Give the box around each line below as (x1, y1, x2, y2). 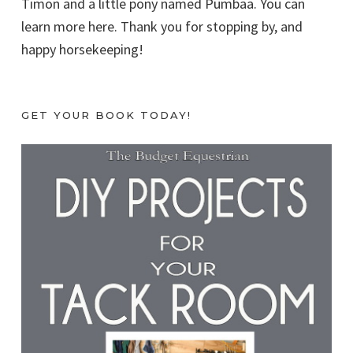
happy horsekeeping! (21, 40, 143, 59)
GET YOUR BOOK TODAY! (21, 109, 191, 122)
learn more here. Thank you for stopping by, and (21, 17, 303, 36)
